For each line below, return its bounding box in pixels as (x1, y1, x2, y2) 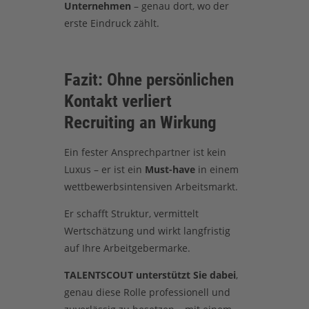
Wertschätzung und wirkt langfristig (63, 224, 230, 238)
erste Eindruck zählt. (63, 17, 159, 30)
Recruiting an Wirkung (63, 112, 217, 133)
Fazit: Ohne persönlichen (63, 70, 234, 90)
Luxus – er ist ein (63, 162, 145, 176)
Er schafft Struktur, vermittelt (63, 207, 199, 221)
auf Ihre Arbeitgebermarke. (63, 241, 190, 255)
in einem (195, 162, 239, 176)
